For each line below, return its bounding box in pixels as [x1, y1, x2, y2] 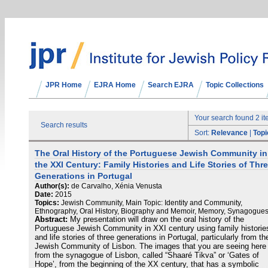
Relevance [211, 129, 248, 137]
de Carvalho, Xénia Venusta [71, 182, 162, 190]
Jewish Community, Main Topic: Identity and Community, [61, 199, 242, 207]
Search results [41, 121, 87, 129]
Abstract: [35, 215, 68, 224]
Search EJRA [148, 81, 194, 89]
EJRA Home [94, 81, 136, 89]
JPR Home [45, 81, 82, 89]
